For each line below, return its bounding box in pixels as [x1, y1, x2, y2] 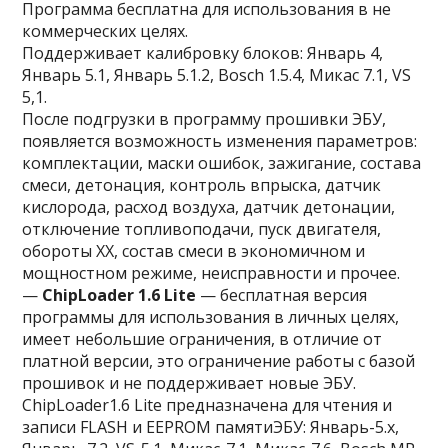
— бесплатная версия [196, 284, 368, 306]
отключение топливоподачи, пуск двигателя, [22, 218, 382, 240]
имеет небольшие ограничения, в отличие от [22, 328, 383, 350]
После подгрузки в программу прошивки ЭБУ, [22, 108, 387, 130]
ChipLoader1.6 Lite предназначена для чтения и [22, 394, 393, 416]
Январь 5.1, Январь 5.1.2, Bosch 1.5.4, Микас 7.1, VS [22, 64, 412, 86]
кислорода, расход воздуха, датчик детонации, [22, 196, 396, 218]
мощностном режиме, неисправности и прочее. [22, 262, 401, 284]
